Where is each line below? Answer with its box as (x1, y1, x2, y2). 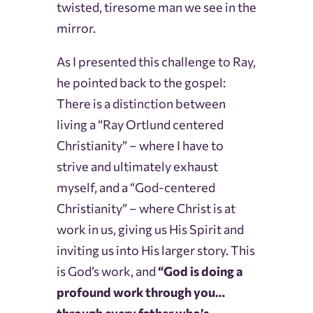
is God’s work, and (56, 263, 158, 279)
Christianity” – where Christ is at (56, 201, 235, 217)
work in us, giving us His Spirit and (56, 221, 244, 238)
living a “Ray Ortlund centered (56, 117, 224, 133)
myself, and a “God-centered (56, 180, 215, 196)
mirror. (56, 20, 96, 36)
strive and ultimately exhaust (56, 159, 218, 175)
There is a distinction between (56, 96, 226, 112)
